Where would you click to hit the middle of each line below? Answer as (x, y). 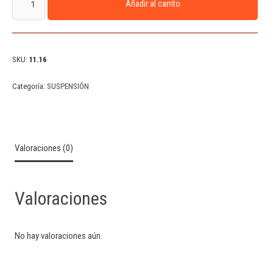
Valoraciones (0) (44, 148)
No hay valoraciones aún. (58, 236)
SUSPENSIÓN (68, 86)
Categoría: (30, 86)
